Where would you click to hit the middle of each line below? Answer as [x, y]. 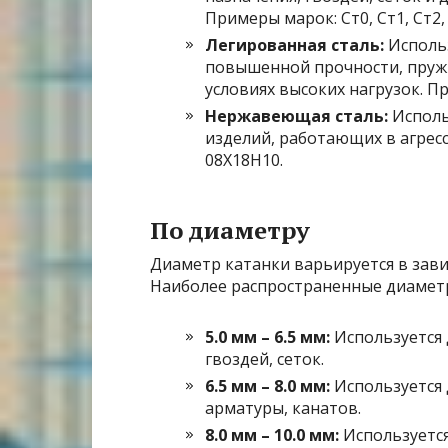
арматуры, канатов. [283, 408]
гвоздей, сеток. [264, 359]
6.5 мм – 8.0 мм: [267, 386]
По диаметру [230, 230]
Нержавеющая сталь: [296, 116]
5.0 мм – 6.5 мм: [267, 337]
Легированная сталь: [294, 45]
